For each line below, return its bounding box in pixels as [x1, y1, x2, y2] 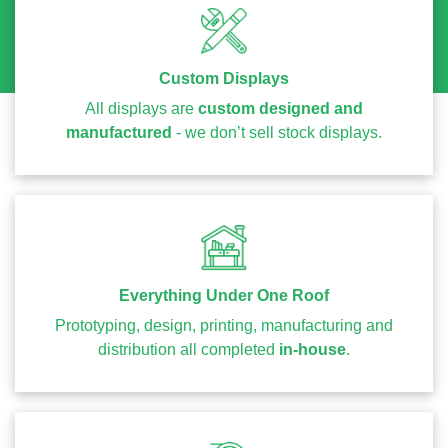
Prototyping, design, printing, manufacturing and [55, 317, 393, 335]
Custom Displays [159, 70, 289, 88]
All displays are [85, 100, 198, 118]
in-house [279, 341, 346, 359]
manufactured [66, 124, 172, 142]
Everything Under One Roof [119, 287, 329, 305]
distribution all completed [98, 341, 279, 359]
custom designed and [198, 100, 363, 118]
